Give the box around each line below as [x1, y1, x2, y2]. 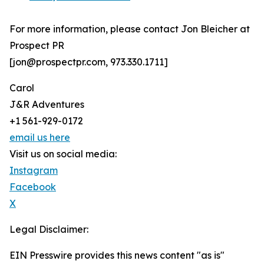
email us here [9, 131, 70, 144]
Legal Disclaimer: [9, 223, 88, 236]
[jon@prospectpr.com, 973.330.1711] [9, 56, 168, 68]
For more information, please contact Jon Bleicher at [9, 23, 250, 35]
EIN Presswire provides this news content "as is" [9, 249, 225, 262]
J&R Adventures [9, 98, 84, 111]
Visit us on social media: [9, 148, 117, 160]
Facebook [9, 181, 56, 193]
